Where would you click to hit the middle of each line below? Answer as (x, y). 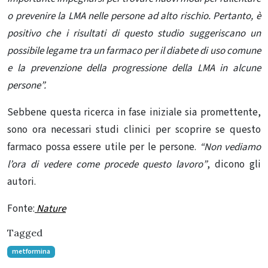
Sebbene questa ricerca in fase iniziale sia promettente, (134, 112)
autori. (22, 182)
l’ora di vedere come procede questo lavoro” (107, 164)
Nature (50, 208)
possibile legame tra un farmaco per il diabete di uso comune (134, 51)
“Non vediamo (230, 147)
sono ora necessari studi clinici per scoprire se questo (134, 130)
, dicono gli (234, 164)
